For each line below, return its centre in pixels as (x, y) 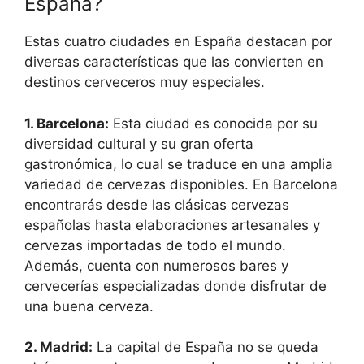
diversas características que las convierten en (174, 62)
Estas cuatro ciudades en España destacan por (178, 41)
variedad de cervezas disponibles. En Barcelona (181, 184)
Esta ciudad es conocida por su (213, 123)
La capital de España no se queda (206, 347)
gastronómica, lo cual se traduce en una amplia (179, 164)
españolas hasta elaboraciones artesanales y (172, 225)
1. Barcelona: (67, 123)
